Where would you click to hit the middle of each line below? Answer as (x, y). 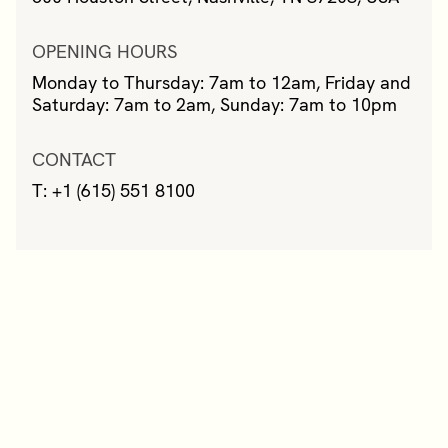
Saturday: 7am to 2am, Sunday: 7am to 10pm (214, 104)
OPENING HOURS (105, 51)
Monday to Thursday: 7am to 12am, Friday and (221, 82)
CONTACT (74, 159)
